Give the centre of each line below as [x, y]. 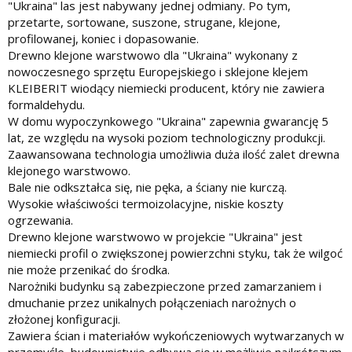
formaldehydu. [46, 104]
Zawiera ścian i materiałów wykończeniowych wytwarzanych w [176, 335]
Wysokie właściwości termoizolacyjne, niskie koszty [146, 203]
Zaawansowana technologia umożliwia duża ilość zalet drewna [174, 154]
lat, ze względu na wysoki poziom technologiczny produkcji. [167, 137]
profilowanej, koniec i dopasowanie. [103, 38]
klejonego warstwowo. [69, 170]
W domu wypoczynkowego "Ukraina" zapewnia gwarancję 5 [168, 121]
